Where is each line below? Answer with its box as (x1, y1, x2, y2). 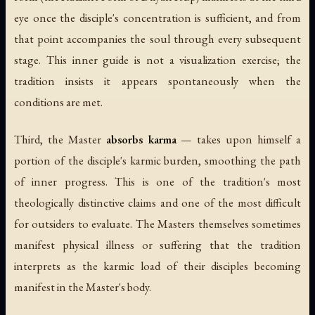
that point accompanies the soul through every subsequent (14, 30, 301, 46)
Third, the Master (14, 131, 106, 147)
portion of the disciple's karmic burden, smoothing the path (14, 152, 301, 168)
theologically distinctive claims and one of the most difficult (14, 194, 301, 210)
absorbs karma (105, 131, 176, 147)
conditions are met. (14, 94, 103, 110)
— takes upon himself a (176, 131, 302, 147)
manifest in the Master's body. (14, 278, 151, 295)
